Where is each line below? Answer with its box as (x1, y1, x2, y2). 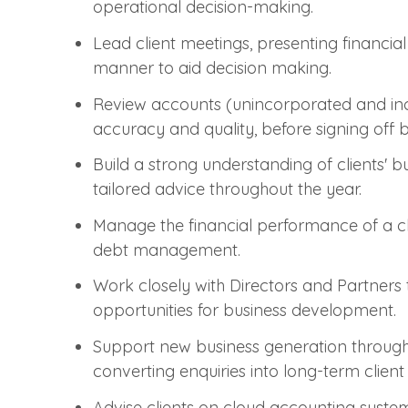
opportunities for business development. (93, 300, 396, 321)
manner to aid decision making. (93, 56, 331, 78)
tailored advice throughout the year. (93, 178, 362, 200)
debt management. (93, 239, 240, 260)
